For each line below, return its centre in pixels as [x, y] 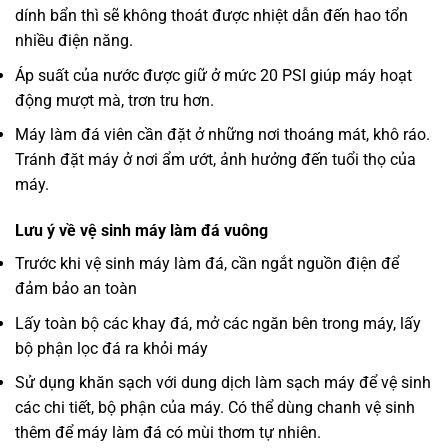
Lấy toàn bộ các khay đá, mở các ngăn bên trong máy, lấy [218, 323]
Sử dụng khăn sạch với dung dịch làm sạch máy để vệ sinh [223, 383]
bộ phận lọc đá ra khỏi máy [111, 348]
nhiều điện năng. [74, 41]
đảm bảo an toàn [76, 289]
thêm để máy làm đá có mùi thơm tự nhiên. [168, 433]
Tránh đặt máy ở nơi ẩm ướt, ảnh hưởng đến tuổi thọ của [215, 160]
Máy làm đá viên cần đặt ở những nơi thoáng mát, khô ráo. [222, 135]
